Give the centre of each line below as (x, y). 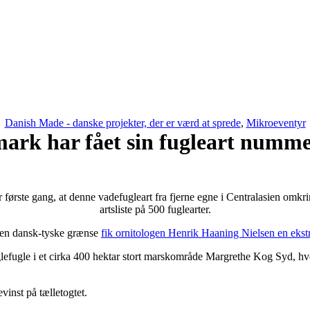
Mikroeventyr (276, 123)
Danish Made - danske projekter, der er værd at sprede (122, 123)
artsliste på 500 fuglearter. (155, 209)
